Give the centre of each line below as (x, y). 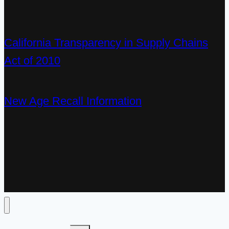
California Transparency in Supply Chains (106, 43)
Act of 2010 (32, 61)
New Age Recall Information (73, 101)
